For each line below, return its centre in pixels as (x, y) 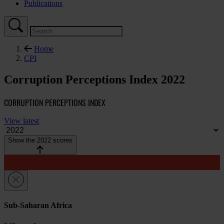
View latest (21, 121)
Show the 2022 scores (40, 140)
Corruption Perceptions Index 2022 (94, 80)
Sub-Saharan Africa (38, 205)
